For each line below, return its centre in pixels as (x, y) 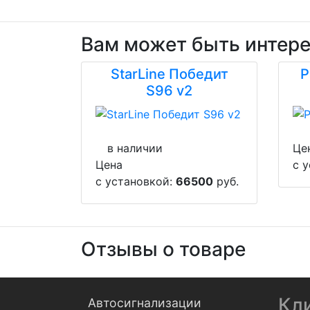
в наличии (135, 148)
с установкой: (136, 181)
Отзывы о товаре (163, 249)
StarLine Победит (169, 74)
